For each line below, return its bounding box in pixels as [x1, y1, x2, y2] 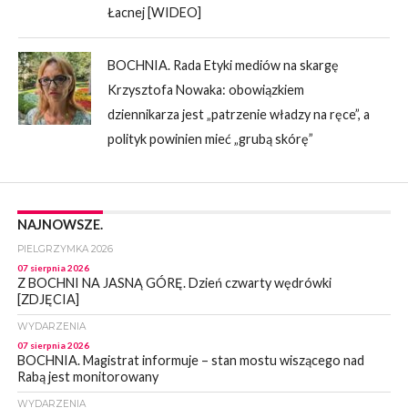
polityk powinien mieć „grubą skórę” [107, 130, 314, 147]
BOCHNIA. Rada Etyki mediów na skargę [107, 56, 340, 73]
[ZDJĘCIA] [16, 291, 79, 307]
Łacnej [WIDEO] [107, 4, 202, 20]
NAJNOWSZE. [16, 216, 103, 232]
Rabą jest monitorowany [16, 368, 158, 384]
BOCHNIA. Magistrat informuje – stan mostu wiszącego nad [16, 352, 364, 368]
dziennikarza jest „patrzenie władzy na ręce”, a [107, 106, 371, 122]
